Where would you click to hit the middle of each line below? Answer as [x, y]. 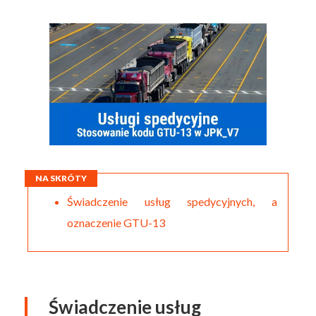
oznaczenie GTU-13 [116, 222]
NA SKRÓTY [61, 178]
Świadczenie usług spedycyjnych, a [172, 201]
